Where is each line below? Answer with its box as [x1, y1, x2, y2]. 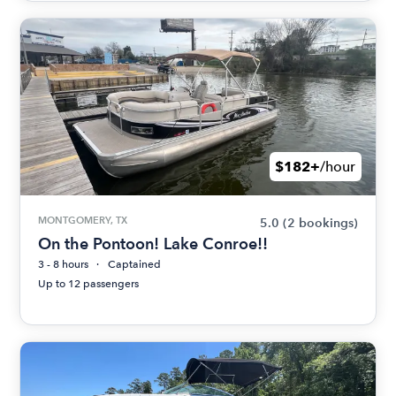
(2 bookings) [282, 216, 358, 232]
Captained [108, 258, 162, 271]
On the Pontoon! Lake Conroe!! [38, 234, 269, 254]
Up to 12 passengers [38, 278, 140, 291]
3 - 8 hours [38, 258, 89, 271]
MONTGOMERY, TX [38, 214, 128, 227]
